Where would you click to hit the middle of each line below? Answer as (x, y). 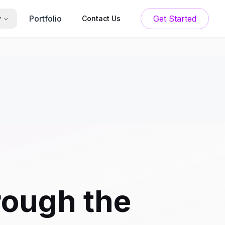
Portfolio (45, 19)
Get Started (183, 19)
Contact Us (101, 18)
